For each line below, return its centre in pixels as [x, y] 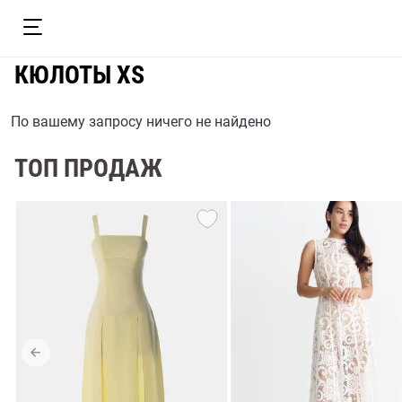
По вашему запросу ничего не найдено [141, 122]
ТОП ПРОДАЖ [88, 168]
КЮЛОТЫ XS [79, 75]
